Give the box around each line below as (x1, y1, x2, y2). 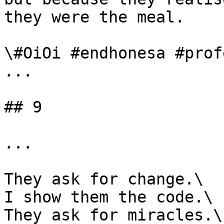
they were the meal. (4, 8, 184, 26)
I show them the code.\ (4, 188, 213, 206)
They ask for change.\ (4, 170, 203, 188)
